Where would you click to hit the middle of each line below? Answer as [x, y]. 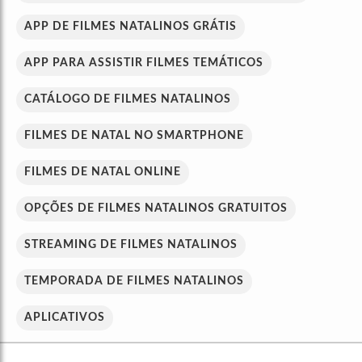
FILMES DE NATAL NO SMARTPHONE [134, 136]
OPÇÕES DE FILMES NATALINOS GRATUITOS [156, 209]
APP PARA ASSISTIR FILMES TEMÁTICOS [144, 63]
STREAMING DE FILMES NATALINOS [131, 245]
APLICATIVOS [65, 318]
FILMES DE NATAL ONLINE [103, 173]
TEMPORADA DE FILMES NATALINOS [134, 282]
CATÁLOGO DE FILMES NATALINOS [128, 100]
